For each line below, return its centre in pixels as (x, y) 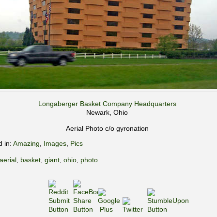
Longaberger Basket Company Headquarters (107, 104)
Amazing (26, 143)
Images (55, 143)
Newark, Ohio (107, 112)
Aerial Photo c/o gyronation (107, 128)
